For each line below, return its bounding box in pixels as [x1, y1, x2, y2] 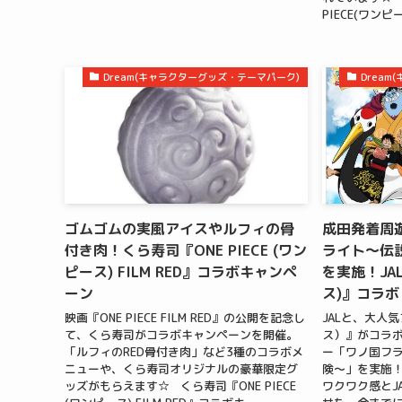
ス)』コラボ [321, 283, 399, 303]
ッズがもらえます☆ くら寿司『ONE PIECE [65, 378, 296, 395]
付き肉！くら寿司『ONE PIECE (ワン [65, 240, 307, 260]
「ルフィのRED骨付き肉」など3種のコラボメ [65, 344, 303, 361]
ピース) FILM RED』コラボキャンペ [65, 261, 297, 282]
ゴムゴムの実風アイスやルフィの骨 [65, 218, 294, 239]
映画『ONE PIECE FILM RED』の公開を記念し [65, 310, 305, 327]
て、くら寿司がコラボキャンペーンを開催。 [65, 327, 298, 344]
